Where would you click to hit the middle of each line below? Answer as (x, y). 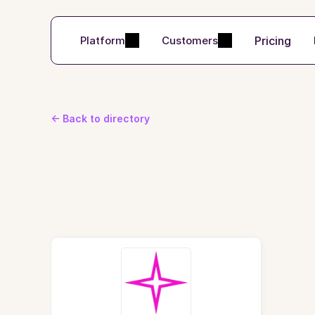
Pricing (273, 40)
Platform (103, 40)
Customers (190, 40)
